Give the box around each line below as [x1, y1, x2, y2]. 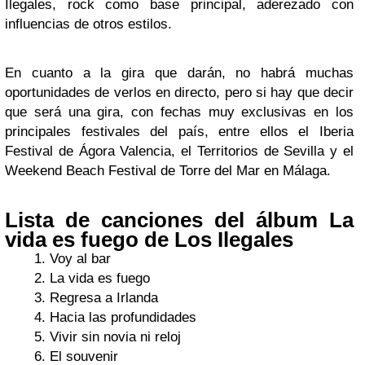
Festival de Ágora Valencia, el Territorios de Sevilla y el [5, 143, 354, 159]
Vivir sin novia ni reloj [50, 328, 181, 345]
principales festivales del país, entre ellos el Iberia [5, 123, 354, 139]
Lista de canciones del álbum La [5, 208, 354, 231]
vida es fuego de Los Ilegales [5, 227, 293, 251]
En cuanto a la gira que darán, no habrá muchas [5, 64, 354, 81]
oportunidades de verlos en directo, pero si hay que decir [5, 84, 354, 100]
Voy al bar [50, 250, 111, 266]
